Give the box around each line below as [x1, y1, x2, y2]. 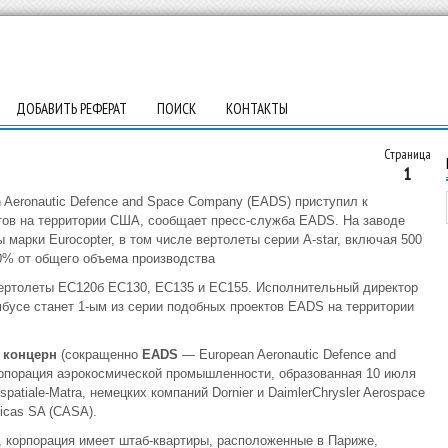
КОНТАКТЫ [225, 99, 288, 118]
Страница [383, 145, 431, 163]
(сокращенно [56, 347, 142, 362]
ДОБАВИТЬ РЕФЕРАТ [15, 99, 127, 118]
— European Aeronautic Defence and [177, 347, 396, 362]
